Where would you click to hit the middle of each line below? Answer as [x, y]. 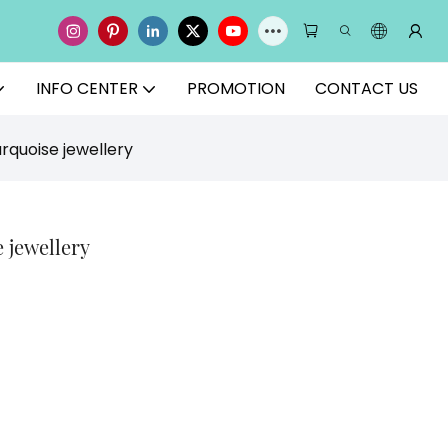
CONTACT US [366, 88]
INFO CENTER [87, 88]
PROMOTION [236, 88]
